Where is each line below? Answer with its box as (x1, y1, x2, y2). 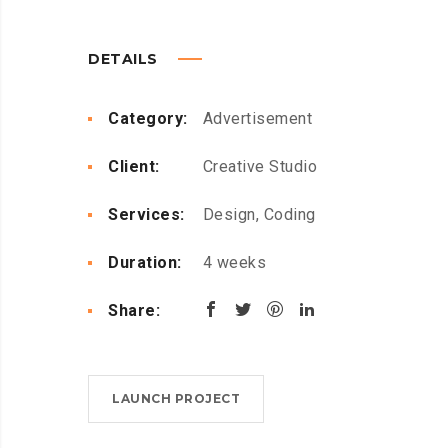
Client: (108, 157, 160, 177)
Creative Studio (198, 157, 317, 177)
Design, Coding (198, 205, 316, 225)
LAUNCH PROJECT (112, 391, 240, 407)
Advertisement (202, 109, 312, 129)
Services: (108, 205, 185, 225)
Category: (108, 109, 188, 129)
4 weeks (198, 253, 266, 273)
